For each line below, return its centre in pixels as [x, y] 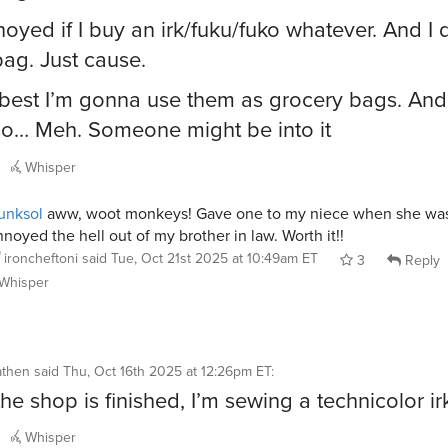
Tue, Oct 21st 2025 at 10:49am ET [214, 257]
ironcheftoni [41, 257]
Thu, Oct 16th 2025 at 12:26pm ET [167, 370]
